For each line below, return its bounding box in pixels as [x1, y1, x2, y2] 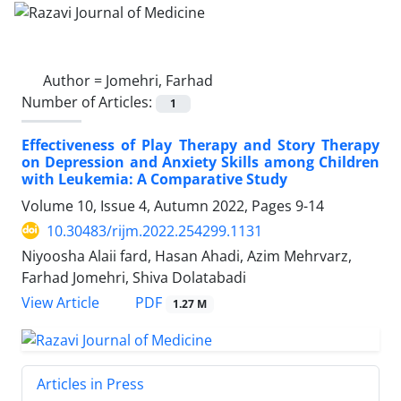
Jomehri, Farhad [106, 70, 213, 90]
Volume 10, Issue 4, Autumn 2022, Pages [21, 195, 295, 216]
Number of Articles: [21, 91, 156, 112]
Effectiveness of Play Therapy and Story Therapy [21, 134, 380, 155]
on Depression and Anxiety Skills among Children [21, 151, 380, 172]
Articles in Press [37, 373, 144, 394]
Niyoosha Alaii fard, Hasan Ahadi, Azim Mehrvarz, [21, 245, 352, 266]
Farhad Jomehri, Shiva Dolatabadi [21, 267, 246, 287]
